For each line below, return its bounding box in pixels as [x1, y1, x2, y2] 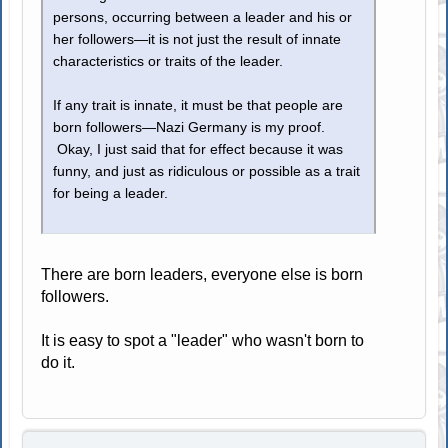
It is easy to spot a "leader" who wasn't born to [41, 332, 365, 350]
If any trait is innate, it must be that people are [53, 98, 344, 114]
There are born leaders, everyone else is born [41, 266, 364, 284]
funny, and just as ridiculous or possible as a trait [53, 164, 361, 180]
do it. [41, 354, 76, 372]
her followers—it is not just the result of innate [53, 32, 342, 48]
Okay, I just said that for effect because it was [53, 142, 344, 158]
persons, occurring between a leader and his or [53, 10, 353, 26]
